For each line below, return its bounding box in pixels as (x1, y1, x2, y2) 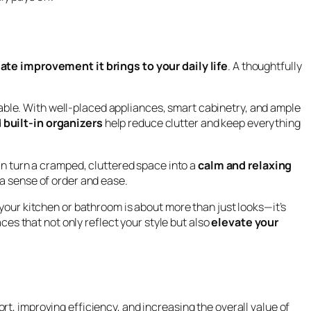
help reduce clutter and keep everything (102, 115, 301, 131)
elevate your (211, 214, 279, 230)
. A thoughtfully (228, 58, 302, 74)
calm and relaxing (198, 157, 292, 173)
